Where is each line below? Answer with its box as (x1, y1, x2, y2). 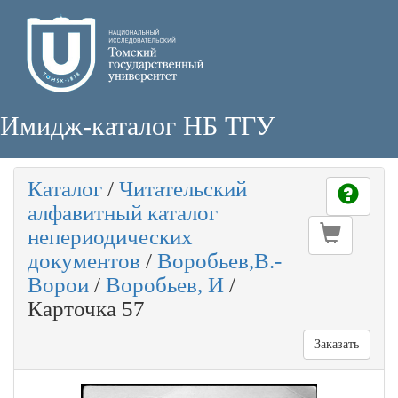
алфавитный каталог (28, 201, 218, 225)
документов (28, 249, 140, 273)
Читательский (119, 177, 247, 201)
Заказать (314, 338, 359, 351)
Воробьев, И (106, 273, 224, 297)
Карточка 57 (28, 297, 145, 321)
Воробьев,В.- (157, 249, 282, 273)
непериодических (28, 225, 193, 249)
